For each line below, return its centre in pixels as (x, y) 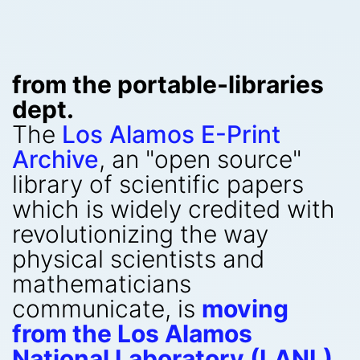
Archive (55, 159)
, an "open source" (200, 159)
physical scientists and (138, 259)
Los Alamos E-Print (171, 134)
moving (245, 309)
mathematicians (102, 284)
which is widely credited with (174, 209)
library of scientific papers (158, 184)
